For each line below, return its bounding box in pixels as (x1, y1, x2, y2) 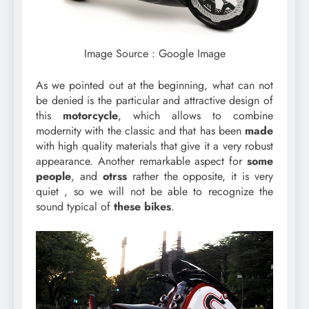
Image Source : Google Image (83, 46, 226, 62)
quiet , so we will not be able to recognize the (36, 183, 273, 200)
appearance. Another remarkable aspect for (36, 153, 247, 170)
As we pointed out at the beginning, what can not (36, 77, 273, 94)
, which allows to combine (118, 108, 273, 124)
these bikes (114, 199, 171, 215)
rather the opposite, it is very (126, 168, 273, 185)
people (36, 168, 71, 185)
